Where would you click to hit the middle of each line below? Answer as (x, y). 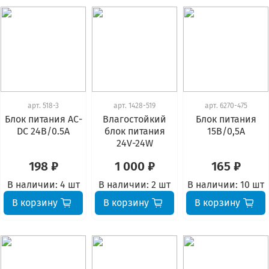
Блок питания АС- (43, 119)
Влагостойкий (134, 119)
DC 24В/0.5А (43, 131)
